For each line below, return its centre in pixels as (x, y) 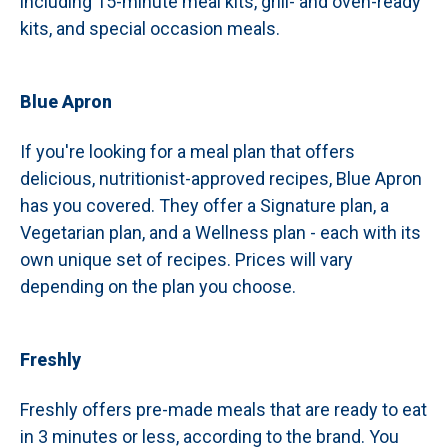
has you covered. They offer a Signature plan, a (204, 205)
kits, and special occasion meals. (150, 28)
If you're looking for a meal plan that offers (187, 151)
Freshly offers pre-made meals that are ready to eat (223, 409)
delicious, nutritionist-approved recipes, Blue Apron (221, 178)
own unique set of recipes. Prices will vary (186, 259)
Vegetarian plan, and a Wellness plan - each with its (220, 232)
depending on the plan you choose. (158, 286)
